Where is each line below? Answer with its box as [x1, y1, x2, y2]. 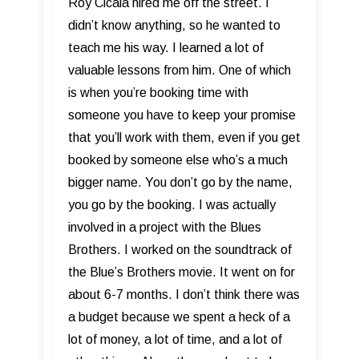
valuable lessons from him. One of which [68, 63, 291, 78]
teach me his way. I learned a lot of [68, 41, 264, 55]
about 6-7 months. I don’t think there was [68, 288, 300, 302]
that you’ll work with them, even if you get [68, 131, 301, 145]
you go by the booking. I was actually [68, 198, 276, 212]
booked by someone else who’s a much [68, 153, 288, 167]
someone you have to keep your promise [68, 108, 296, 123]
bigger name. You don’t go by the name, [68, 175, 292, 190]
